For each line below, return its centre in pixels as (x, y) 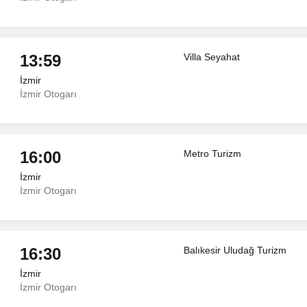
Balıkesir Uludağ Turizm (235, 250)
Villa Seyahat (212, 57)
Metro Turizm (213, 153)
